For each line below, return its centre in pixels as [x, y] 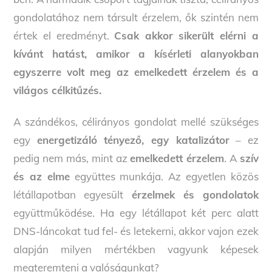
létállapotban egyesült [69, 195]
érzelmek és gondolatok [191, 195]
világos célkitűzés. [58, 90]
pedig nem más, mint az [72, 158]
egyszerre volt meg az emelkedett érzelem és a [136, 72]
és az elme [42, 177]
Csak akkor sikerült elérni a [186, 36]
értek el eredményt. [64, 36]
